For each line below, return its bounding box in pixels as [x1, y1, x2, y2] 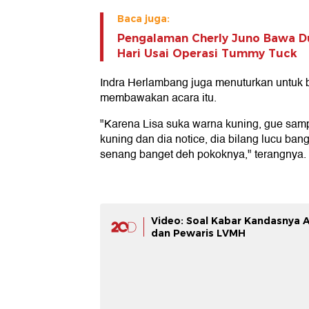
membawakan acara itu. [100, 89, 217, 108]
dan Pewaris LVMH [151, 227, 246, 240]
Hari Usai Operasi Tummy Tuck [117, 47, 297, 61]
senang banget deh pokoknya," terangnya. [100, 146, 306, 164]
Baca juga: [117, 12, 170, 26]
